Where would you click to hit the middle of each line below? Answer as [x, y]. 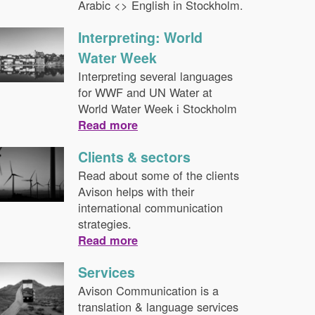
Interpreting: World [140, 37]
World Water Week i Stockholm [157, 108]
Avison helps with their [136, 191]
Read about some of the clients [158, 175]
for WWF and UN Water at [145, 92]
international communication [150, 207]
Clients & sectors [134, 157]
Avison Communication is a [148, 290]
